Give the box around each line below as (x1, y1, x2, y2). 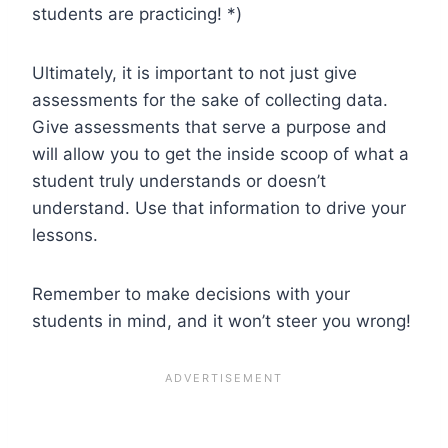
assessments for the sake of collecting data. (32, 89, 388, 110)
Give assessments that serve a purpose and (32, 116, 387, 137)
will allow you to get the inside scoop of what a (32, 143, 409, 164)
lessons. (32, 224, 103, 245)
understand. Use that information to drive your (32, 197, 406, 218)
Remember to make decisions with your (32, 283, 350, 304)
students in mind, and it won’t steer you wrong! (32, 310, 411, 331)
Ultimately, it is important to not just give (32, 62, 357, 83)
